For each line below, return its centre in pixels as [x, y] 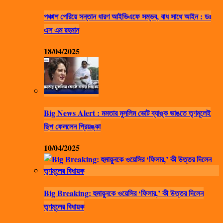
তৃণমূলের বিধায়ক [64, 206]
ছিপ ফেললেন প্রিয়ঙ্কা [72, 126]
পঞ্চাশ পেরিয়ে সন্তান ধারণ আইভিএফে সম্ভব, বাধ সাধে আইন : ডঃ [127, 16]
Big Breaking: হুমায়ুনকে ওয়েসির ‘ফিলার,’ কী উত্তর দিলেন [124, 193]
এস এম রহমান [61, 29]
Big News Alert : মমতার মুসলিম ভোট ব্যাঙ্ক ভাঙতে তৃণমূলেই [127, 113]
